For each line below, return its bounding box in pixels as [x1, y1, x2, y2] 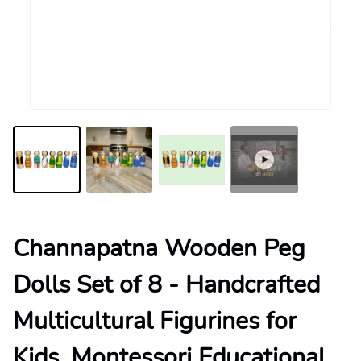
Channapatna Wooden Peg [13, 232, 305, 265]
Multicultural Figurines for [13, 305, 297, 338]
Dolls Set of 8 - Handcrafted [13, 268, 320, 301]
